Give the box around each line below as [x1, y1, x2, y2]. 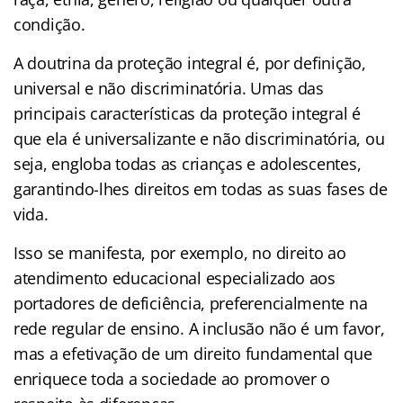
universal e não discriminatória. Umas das [13, 76, 324, 99]
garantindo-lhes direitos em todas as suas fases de [13, 177, 388, 200]
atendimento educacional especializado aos [13, 266, 336, 289]
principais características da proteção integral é [13, 102, 361, 124]
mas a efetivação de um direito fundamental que [13, 342, 372, 364]
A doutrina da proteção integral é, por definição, [13, 51, 366, 74]
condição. [13, 13, 85, 35]
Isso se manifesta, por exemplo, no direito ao [13, 241, 346, 264]
